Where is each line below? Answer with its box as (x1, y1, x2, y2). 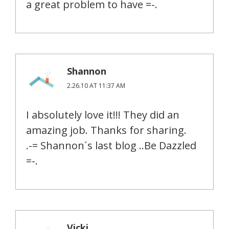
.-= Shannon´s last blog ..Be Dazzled (26, 139, 196, 153)
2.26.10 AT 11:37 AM (67, 81, 125, 90)
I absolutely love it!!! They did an (26, 108, 179, 122)
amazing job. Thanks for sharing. (26, 123, 187, 138)
